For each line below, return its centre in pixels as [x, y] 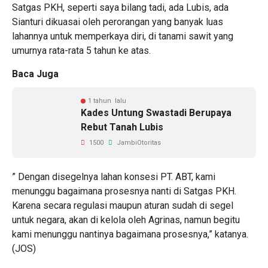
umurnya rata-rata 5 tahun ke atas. [81, 51]
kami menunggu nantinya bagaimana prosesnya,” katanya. [130, 234]
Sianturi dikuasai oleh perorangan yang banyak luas [118, 22]
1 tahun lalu [107, 101]
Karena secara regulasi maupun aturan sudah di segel [123, 205]
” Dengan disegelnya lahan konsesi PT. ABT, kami [114, 177]
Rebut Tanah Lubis [122, 127]
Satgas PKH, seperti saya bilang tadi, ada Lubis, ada [120, 7]
